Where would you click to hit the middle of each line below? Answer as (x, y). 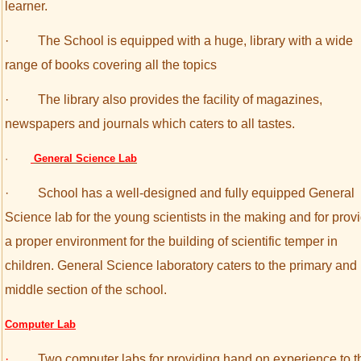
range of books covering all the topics (111, 65)
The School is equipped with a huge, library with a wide (195, 41)
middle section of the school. (86, 290)
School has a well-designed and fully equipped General (196, 193)
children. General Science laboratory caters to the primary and (181, 266)
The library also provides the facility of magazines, (180, 100)
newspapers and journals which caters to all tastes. (150, 124)
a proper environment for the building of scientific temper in (171, 241)
